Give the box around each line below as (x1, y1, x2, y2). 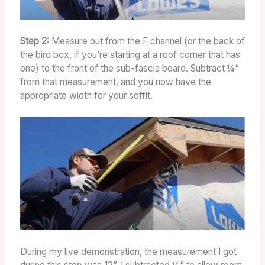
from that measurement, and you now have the (20, 76, 211, 88)
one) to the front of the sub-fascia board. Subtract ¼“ (20, 63, 239, 75)
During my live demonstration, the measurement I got (20, 245, 237, 257)
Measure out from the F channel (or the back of (51, 35, 245, 47)
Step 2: (20, 35, 51, 47)
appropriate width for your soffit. (20, 90, 153, 102)
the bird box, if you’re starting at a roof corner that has (20, 49, 240, 61)
